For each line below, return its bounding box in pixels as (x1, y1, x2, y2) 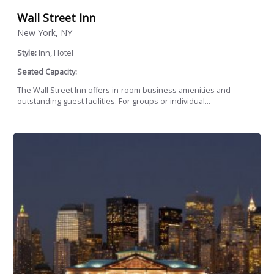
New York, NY (17, 27, 72, 39)
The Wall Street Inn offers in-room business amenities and (17, 85, 231, 96)
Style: (17, 48, 39, 59)
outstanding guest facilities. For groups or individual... (17, 96, 210, 107)
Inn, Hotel (39, 48, 73, 59)
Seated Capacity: (17, 66, 77, 77)
